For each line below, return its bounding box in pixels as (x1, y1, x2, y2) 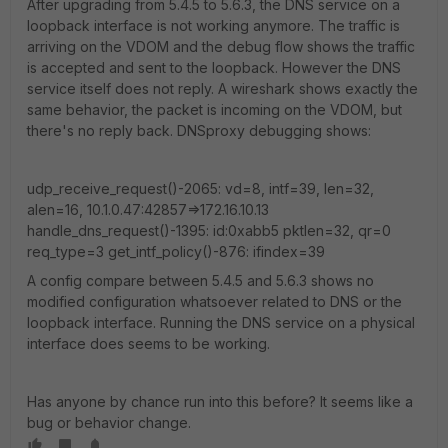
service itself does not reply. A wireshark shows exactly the (27, 80, 418, 97)
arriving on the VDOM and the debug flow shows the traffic (27, 38, 415, 55)
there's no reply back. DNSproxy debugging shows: (27, 122, 371, 139)
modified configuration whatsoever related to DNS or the (27, 293, 402, 310)
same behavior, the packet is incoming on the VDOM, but (27, 101, 402, 118)
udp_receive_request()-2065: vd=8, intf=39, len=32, (27, 180, 374, 197)
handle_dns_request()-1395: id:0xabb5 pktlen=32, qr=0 (27, 222, 391, 239)
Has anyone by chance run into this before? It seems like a (27, 393, 413, 410)
